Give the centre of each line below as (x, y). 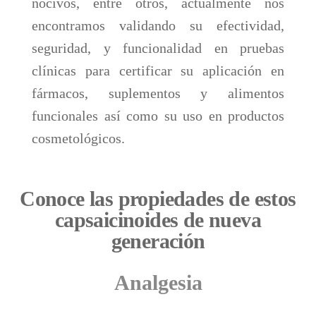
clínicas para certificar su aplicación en (158, 71)
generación (158, 241)
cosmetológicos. (80, 138)
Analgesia (158, 282)
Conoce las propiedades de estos (158, 199)
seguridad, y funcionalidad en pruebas (158, 48)
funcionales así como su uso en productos (158, 116)
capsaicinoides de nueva (158, 220)
